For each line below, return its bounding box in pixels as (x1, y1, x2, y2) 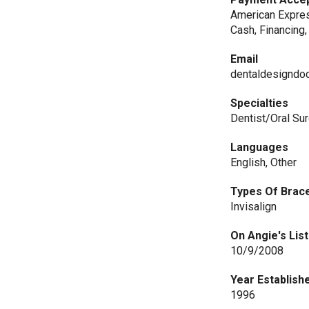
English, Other (230, 156, 297, 169)
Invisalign (230, 200, 277, 213)
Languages (230, 141, 289, 154)
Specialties (230, 97, 289, 110)
